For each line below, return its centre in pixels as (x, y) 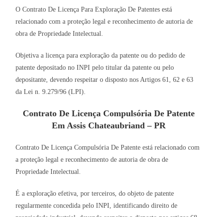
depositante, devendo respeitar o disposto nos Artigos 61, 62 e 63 (105, 80)
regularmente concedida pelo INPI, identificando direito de (97, 206)
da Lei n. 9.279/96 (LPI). (51, 92)
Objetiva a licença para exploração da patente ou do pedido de (101, 56)
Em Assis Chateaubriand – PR (108, 126)
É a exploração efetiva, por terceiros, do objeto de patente (95, 194)
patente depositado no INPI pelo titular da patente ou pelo (95, 68)
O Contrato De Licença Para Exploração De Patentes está (94, 10)
